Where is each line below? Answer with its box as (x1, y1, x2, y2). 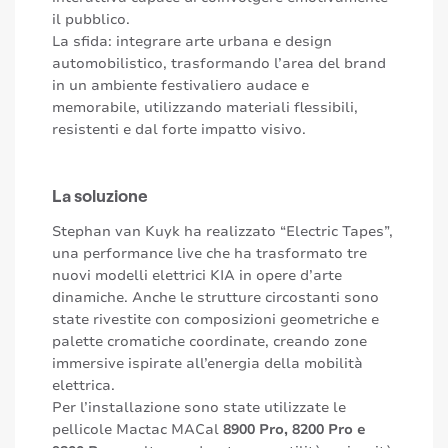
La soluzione (52, 184, 148, 205)
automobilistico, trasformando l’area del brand (52, 53, 386, 73)
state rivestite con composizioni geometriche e (52, 310, 379, 330)
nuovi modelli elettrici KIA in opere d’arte (52, 266, 342, 286)
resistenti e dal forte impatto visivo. (52, 119, 306, 139)
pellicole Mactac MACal (52, 420, 223, 440)
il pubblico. (52, 9, 130, 29)
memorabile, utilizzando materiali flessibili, (52, 97, 358, 117)
